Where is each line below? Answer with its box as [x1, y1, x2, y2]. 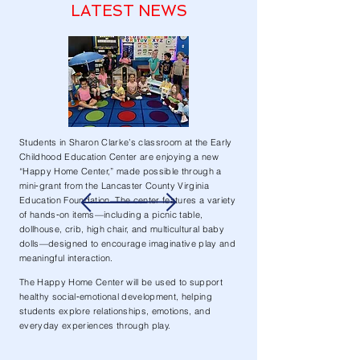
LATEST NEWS [70, 2, 187, 20]
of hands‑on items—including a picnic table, [19, 209, 203, 220]
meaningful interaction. [19, 252, 113, 264]
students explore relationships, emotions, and [19, 305, 211, 317]
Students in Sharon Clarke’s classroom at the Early [19, 137, 232, 148]
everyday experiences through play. [19, 320, 171, 331]
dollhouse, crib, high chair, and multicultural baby [19, 223, 224, 235]
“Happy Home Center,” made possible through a [19, 166, 222, 177]
